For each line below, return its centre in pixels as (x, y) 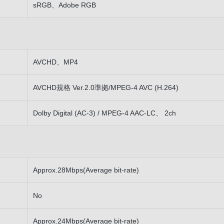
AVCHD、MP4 (55, 62)
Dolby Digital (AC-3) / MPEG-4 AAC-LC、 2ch (104, 113)
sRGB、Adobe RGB (64, 5)
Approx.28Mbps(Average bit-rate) (86, 170)
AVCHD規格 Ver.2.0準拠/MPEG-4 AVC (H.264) (106, 87)
